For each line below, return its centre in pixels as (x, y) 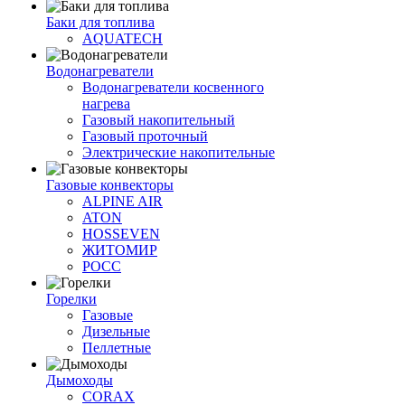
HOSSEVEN (121, 234)
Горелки (71, 299)
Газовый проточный (145, 136)
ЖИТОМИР (120, 250)
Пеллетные (117, 348)
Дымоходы (80, 380)
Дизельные (116, 331)
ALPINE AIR (122, 201)
